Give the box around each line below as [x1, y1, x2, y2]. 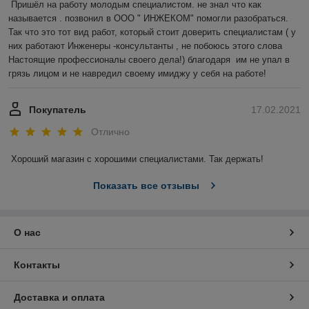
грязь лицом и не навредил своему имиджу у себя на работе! [8, 68, 266, 79]
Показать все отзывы [92, 179, 199, 191]
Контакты [14, 259, 60, 270]
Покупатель [29, 104, 86, 116]
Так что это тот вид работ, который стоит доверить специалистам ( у [8, 27, 296, 38]
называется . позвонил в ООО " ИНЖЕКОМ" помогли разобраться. [8, 13, 288, 24]
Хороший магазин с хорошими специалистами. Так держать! [11, 153, 263, 164]
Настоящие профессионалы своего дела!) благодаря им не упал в [8, 54, 290, 66]
